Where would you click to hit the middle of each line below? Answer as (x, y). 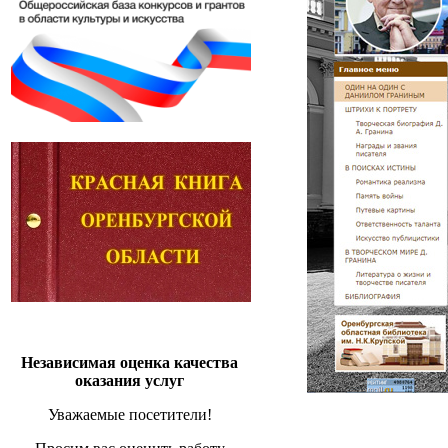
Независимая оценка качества (129, 362)
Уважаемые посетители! (129, 414)
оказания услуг (129, 380)
